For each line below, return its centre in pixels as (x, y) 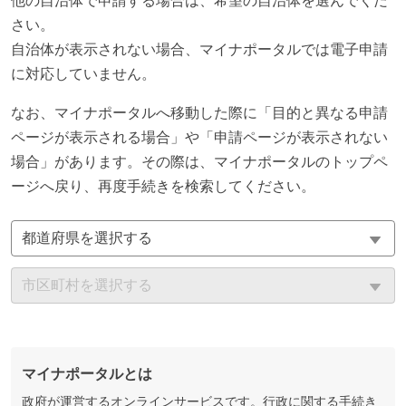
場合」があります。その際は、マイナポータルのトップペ (199, 162)
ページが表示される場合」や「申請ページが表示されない (199, 138)
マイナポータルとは (87, 374)
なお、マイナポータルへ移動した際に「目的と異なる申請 (199, 113)
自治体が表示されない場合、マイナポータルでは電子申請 (199, 50)
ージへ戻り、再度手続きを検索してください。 (163, 187)
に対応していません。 (83, 74)
